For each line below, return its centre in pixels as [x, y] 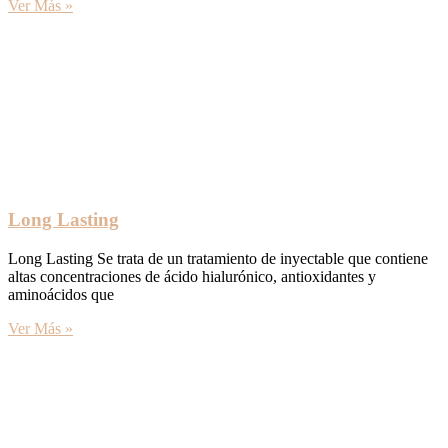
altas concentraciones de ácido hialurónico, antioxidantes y [192, 277]
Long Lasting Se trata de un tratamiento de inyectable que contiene [218, 259]
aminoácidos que [61, 295]
